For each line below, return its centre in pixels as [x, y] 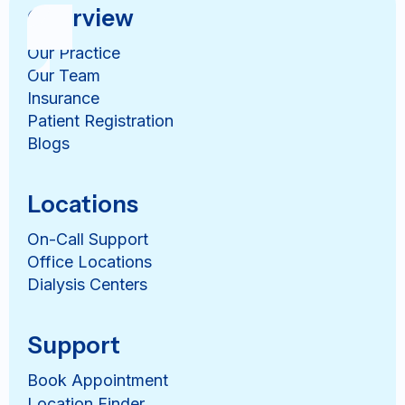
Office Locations [89, 261]
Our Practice [74, 52]
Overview [80, 18]
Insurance [63, 98]
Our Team [64, 75]
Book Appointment [98, 380]
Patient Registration [100, 120]
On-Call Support [88, 239]
